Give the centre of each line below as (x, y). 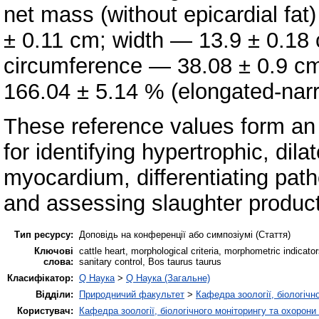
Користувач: (45, 311)
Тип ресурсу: (44, 235)
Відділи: (54, 295)
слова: (58, 262)
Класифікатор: (40, 278)
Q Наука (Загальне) (168, 278)
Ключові (54, 251)
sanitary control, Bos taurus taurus (150, 262)
